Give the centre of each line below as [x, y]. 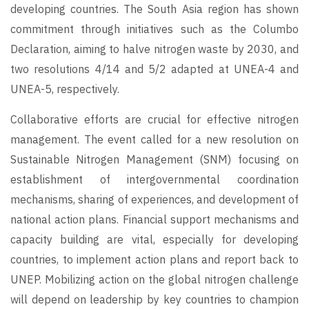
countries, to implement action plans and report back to [154, 260]
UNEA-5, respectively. [65, 89]
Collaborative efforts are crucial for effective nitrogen [154, 120]
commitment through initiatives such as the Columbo [154, 29]
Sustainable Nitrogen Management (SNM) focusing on [154, 160]
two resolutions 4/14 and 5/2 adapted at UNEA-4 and [154, 69]
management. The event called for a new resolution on [154, 140]
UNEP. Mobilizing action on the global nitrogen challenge [154, 280]
